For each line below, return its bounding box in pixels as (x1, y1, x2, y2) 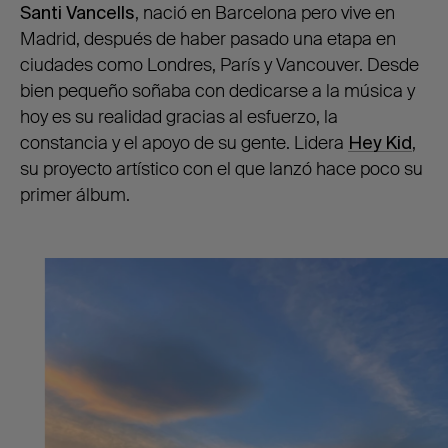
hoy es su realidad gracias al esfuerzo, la (20, 105, 338, 130)
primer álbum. (20, 183, 130, 208)
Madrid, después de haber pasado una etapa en (20, 27, 396, 52)
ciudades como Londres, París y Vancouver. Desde (20, 53, 419, 78)
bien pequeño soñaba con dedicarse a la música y (20, 79, 415, 104)
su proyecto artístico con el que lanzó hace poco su (20, 157, 423, 182)
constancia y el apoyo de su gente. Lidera (20, 131, 348, 156)
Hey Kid (348, 131, 412, 156)
